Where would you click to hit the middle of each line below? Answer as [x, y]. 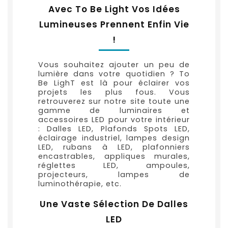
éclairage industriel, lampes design [114, 138]
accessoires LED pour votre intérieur [114, 119]
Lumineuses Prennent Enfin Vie [114, 24]
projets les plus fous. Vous [114, 92]
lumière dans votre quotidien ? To [114, 74]
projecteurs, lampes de [114, 174]
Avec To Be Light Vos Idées [114, 9]
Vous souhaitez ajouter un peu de [114, 64]
